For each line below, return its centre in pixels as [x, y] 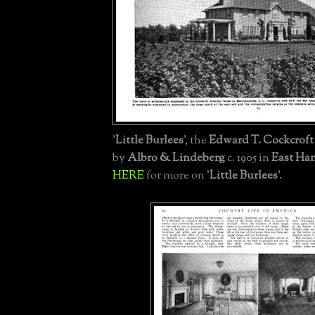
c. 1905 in [248, 159]
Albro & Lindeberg [176, 159]
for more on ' [177, 176]
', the [196, 141]
